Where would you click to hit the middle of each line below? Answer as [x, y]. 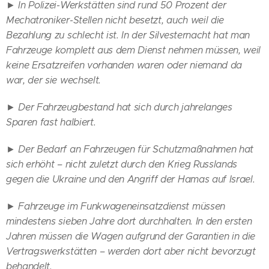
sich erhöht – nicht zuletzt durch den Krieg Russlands [122, 164]
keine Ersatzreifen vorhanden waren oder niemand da [124, 65]
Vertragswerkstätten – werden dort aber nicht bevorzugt [131, 251]
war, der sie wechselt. [53, 80]
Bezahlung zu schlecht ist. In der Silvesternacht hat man [128, 35]
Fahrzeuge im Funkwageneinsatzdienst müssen [122, 206]
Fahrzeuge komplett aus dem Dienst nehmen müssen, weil [134, 50]
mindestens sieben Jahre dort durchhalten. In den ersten [129, 221]
